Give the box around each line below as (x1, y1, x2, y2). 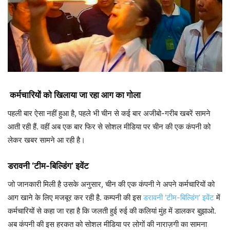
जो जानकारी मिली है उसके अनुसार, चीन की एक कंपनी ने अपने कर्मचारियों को (8, 179, 215, 189)
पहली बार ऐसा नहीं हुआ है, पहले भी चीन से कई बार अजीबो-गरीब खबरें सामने (8, 108, 210, 119)
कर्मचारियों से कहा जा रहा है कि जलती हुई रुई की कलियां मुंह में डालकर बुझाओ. (8, 206, 216, 216)
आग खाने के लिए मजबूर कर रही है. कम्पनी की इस (8, 193, 143, 203)
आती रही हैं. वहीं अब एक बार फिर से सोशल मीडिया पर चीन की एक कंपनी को (8, 122, 210, 132)
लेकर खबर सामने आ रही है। (8, 135, 85, 145)
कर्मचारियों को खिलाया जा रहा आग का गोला (8, 90, 141, 101)
